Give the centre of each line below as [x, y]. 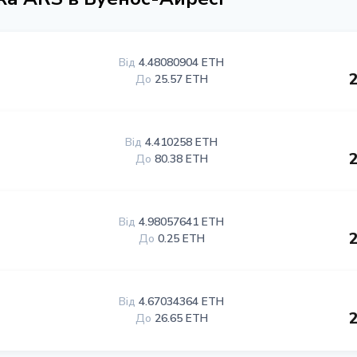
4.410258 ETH [182, 142]
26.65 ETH [181, 318]
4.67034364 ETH [182, 302]
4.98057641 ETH [182, 222]
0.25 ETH [181, 239]
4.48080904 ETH [182, 63]
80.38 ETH [181, 159]
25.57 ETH [181, 79]
